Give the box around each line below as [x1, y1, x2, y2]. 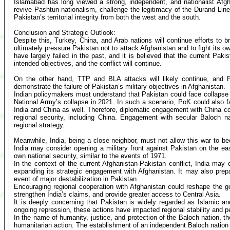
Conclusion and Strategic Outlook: [14, 29, 116, 36]
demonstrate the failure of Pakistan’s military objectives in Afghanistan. [14, 83, 225, 90]
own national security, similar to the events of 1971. [14, 152, 167, 160]
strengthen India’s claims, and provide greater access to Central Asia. [14, 190, 221, 198]
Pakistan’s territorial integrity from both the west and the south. [14, 13, 201, 21]
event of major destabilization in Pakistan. [14, 175, 139, 183]
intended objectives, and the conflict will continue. [14, 60, 162, 67]
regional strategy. [14, 121, 65, 129]
